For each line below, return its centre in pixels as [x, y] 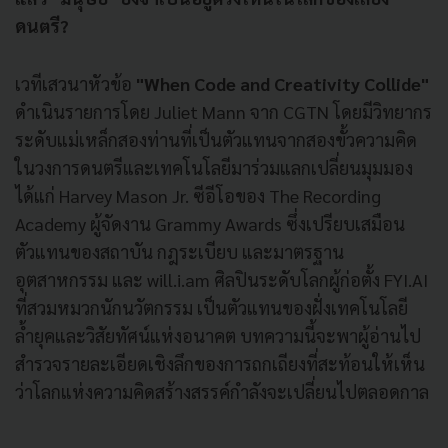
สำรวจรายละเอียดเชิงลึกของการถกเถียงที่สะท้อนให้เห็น [220, 363]
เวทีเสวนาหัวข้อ [75, 83]
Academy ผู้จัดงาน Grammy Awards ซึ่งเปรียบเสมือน [210, 223]
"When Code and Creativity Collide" [282, 83]
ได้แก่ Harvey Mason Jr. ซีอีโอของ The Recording [198, 195]
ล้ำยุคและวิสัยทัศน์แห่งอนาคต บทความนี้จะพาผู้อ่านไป [218, 335]
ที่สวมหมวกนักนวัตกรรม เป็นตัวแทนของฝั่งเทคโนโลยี [211, 307]
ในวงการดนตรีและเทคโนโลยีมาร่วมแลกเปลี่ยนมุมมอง [214, 167]
